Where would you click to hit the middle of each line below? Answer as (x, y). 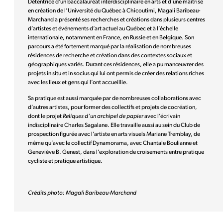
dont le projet (45, 116)
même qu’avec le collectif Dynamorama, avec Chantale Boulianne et (113, 143)
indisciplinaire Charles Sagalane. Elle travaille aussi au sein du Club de (114, 125)
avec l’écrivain (162, 116)
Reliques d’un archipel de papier (104, 116)
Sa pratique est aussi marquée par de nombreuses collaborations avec (114, 98)
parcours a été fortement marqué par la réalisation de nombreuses (110, 47)
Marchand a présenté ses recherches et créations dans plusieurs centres (116, 20)
